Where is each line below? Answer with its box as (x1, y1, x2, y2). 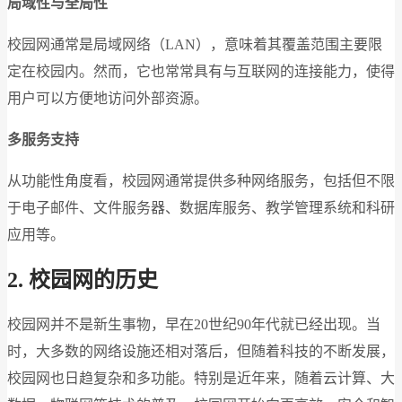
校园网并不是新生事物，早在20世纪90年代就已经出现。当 (7, 316, 380, 332)
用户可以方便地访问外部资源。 (7, 90, 208, 106)
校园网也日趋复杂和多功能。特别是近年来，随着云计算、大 (7, 370, 395, 386)
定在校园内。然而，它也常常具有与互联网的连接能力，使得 (7, 63, 395, 79)
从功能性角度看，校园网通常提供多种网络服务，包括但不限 (7, 172, 395, 188)
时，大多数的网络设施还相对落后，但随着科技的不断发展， (7, 343, 395, 359)
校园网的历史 (29, 267, 158, 292)
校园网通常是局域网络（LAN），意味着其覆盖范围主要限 (7, 36, 382, 52)
